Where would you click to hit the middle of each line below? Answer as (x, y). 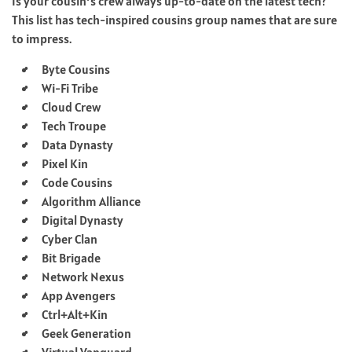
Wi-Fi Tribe (70, 88)
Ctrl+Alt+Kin (75, 314)
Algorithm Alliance (91, 201)
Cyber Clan (70, 238)
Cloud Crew (71, 106)
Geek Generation (86, 333)
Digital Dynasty (82, 220)
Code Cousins (77, 182)
